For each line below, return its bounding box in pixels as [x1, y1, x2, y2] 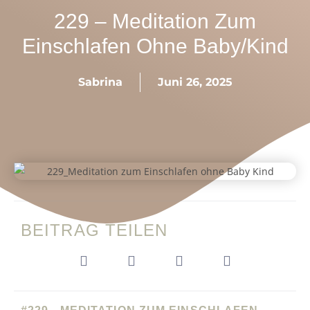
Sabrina [77, 75, 122, 89]
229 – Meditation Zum [54, 9, 256, 33]
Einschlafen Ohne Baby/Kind [21, 34, 289, 57]
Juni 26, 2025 [157, 75, 232, 89]
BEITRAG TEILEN [21, 220, 168, 239]
